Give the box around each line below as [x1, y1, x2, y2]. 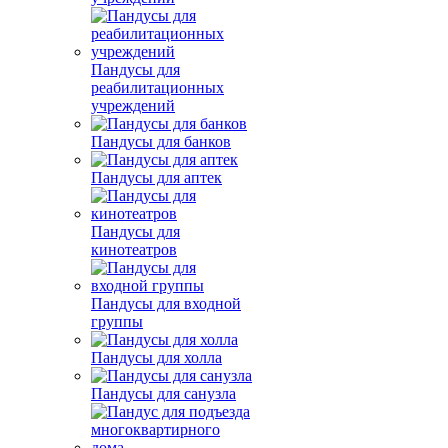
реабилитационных [91, 79, 224, 96]
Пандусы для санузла [91, 385, 236, 402]
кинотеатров [91, 241, 177, 258]
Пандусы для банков [91, 133, 231, 150]
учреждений [91, 97, 175, 114]
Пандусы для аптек [91, 169, 222, 186]
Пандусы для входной [91, 295, 241, 312]
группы [91, 313, 143, 330]
